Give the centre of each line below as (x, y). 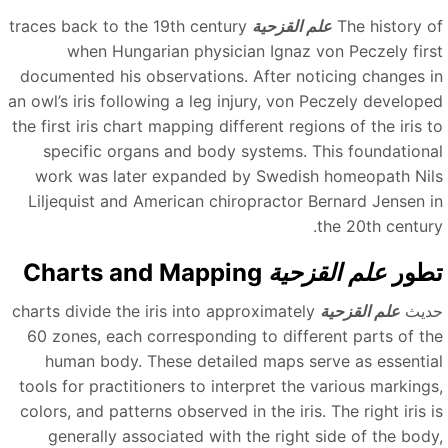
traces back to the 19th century (140, 26)
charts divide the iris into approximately (175, 311)
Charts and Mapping (154, 273)
